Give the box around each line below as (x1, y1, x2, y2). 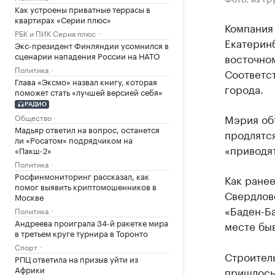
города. (224, 80, 263, 96)
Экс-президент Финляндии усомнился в (15, 39, 169, 51)
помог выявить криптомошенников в (15, 179, 157, 192)
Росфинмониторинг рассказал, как (15, 169, 149, 182)
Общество (15, 110, 52, 123)
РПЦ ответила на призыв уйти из (15, 252, 138, 265)
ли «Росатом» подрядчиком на (15, 133, 133, 145)
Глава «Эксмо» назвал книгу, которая (15, 75, 157, 87)
